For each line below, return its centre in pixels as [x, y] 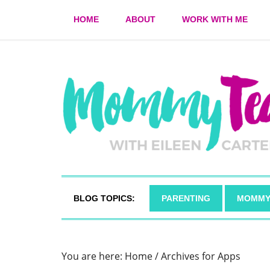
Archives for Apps [199, 256]
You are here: [93, 256]
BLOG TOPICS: [104, 198]
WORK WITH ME [215, 19]
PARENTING [186, 198]
